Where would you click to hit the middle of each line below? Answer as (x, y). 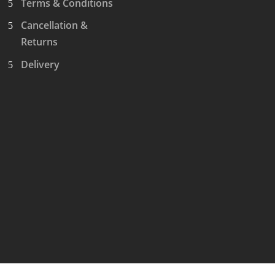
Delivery (40, 64)
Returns (39, 42)
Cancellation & (54, 25)
